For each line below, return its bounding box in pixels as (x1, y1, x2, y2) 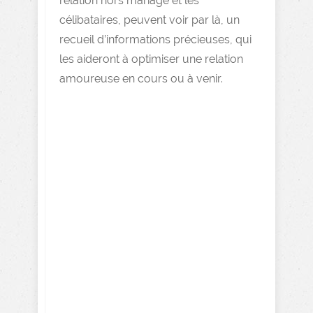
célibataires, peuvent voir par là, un (59, 13, 240, 27)
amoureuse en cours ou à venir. (59, 72, 223, 85)
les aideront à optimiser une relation (59, 52, 243, 66)
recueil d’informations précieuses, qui (59, 33, 252, 46)
